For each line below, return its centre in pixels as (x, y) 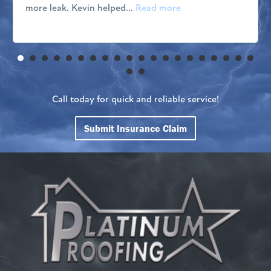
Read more (158, 8)
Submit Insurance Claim (135, 128)
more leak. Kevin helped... (80, 8)
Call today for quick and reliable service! (135, 100)
